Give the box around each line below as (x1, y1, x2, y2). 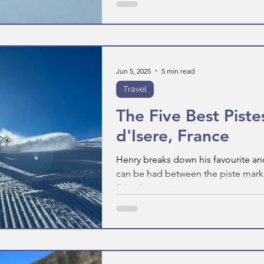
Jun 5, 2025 (116, 66, 151, 75)
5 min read (161, 66, 194, 75)
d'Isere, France (116, 126, 229, 146)
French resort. (116, 182, 174, 193)
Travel (123, 84, 147, 94)
